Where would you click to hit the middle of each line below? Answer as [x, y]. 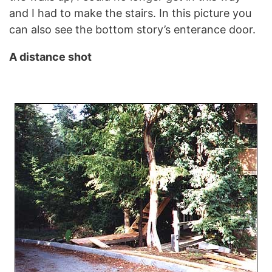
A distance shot [50, 56]
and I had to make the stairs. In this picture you [130, 13]
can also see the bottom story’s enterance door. [132, 29]
